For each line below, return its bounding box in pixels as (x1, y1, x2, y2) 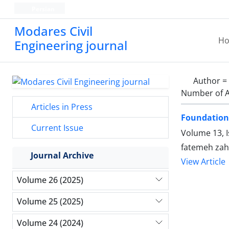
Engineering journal (14, 37, 127, 54)
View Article (181, 156, 225, 168)
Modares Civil (14, 22, 93, 39)
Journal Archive (31, 149, 94, 161)
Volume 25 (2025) (17, 196, 83, 208)
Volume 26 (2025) (17, 174, 83, 186)
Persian (30, 5, 55, 13)
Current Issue (29, 122, 83, 133)
